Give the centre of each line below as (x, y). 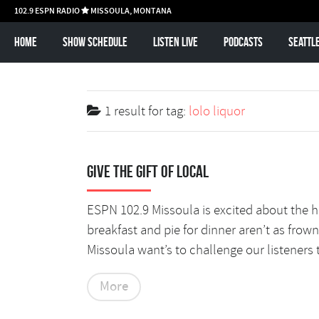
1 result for (135, 111)
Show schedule (95, 42)
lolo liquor (217, 111)
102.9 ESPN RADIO (48, 11)
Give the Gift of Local (148, 171)
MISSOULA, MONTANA (130, 11)
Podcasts (243, 42)
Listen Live (175, 42)
